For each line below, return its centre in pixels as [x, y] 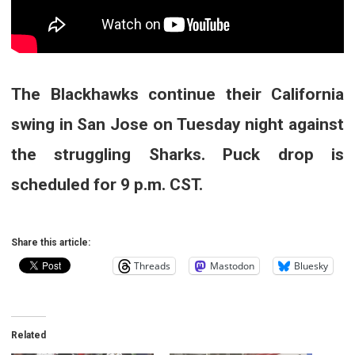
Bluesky [311, 265]
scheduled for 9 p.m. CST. [107, 184]
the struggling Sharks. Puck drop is [177, 154]
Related [29, 335]
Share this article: [51, 242]
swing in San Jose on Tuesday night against [177, 124]
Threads [152, 265]
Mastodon [232, 265]
